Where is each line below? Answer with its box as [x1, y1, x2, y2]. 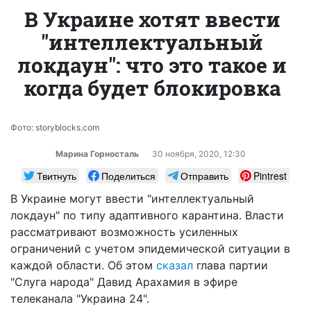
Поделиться [101, 168, 155, 183]
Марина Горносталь [55, 148, 139, 159]
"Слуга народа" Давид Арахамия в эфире [10, 274, 237, 289]
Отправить [180, 168, 228, 183]
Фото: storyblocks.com [10, 121, 99, 133]
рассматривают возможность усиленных [10, 224, 238, 239]
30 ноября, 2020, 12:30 [151, 148, 246, 159]
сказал [156, 258, 193, 272]
